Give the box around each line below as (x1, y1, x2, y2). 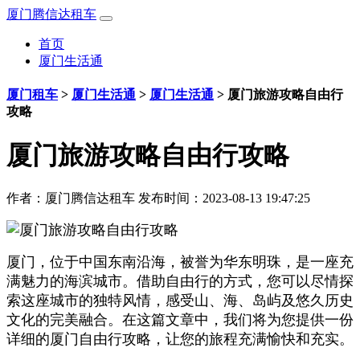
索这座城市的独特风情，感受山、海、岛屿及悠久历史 (6, 292, 354, 309)
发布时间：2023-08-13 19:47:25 (135, 191, 310, 206)
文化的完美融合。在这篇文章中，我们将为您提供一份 (6, 312, 354, 329)
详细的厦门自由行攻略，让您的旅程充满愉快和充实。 (6, 331, 354, 348)
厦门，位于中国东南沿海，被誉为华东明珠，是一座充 (6, 254, 354, 271)
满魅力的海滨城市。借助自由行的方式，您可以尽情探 (6, 273, 354, 290)
